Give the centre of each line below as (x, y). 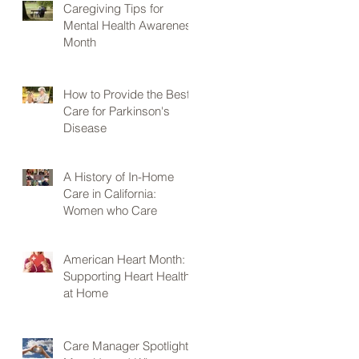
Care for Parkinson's (117, 111)
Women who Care (110, 210)
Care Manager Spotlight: (127, 345)
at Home (86, 292)
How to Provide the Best (127, 94)
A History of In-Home (119, 176)
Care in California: (110, 193)
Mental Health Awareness (131, 25)
